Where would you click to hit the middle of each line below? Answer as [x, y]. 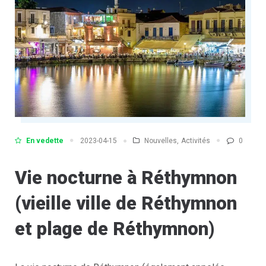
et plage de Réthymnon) [115, 229]
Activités [196, 140]
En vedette [45, 140]
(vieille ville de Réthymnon [126, 204]
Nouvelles [161, 140]
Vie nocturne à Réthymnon [126, 178]
